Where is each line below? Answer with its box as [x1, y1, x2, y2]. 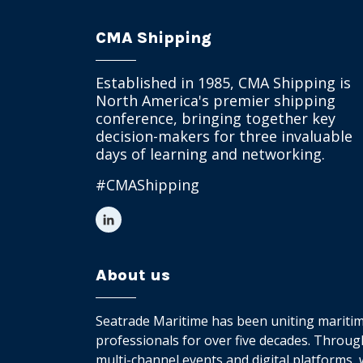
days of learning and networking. [96, 144, 325, 164]
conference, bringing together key [96, 109, 335, 128]
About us [96, 266, 170, 284]
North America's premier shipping [96, 91, 335, 110]
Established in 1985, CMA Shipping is [96, 73, 351, 92]
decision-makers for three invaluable [96, 126, 352, 146]
